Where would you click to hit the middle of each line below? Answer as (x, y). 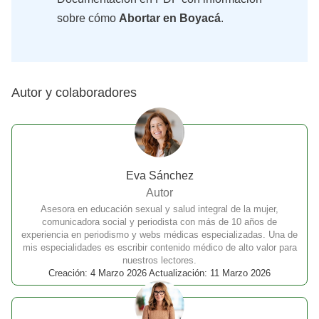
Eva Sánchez (159, 176)
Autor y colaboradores (74, 92)
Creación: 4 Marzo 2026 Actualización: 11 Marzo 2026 (159, 273)
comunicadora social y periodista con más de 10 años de (159, 221)
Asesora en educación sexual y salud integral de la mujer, (159, 209)
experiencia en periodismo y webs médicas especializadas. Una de (159, 234)
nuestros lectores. (159, 260)
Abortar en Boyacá (170, 18)
